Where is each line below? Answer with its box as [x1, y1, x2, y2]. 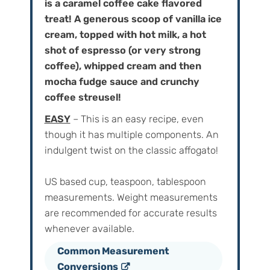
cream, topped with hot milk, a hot [44, 28, 206, 40]
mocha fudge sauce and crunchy [44, 75, 199, 87]
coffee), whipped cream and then [44, 60, 201, 72]
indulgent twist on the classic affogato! [44, 144, 218, 156]
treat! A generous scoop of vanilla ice [44, 13, 222, 25]
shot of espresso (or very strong [44, 44, 201, 56]
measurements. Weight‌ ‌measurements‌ [44, 191, 218, 203]
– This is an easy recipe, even [72, 113, 204, 125]
